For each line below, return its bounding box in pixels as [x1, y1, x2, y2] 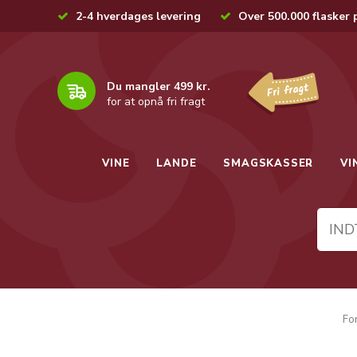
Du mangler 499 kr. [107, 78, 210, 94]
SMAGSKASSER [223, 156, 314, 171]
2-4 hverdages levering [76, 9, 201, 24]
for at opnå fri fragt [107, 93, 205, 109]
